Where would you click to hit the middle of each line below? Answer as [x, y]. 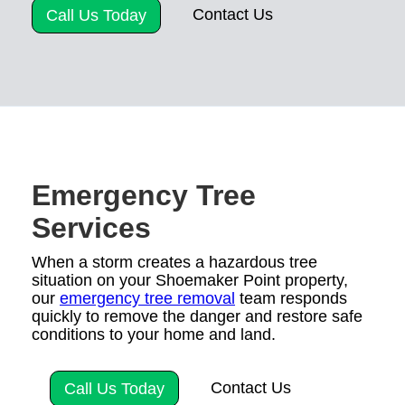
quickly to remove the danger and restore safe [197, 316]
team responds [291, 298]
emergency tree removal [147, 298]
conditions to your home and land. [154, 334]
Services [91, 227]
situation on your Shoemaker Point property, [190, 280]
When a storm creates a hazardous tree [174, 262]
